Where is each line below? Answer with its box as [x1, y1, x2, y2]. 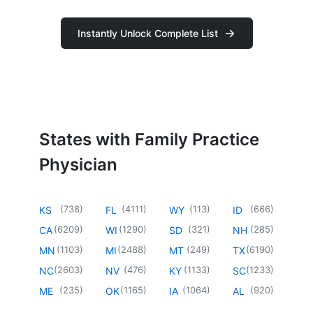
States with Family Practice [39, 129, 259, 150]
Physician [39, 154, 117, 175]
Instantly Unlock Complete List [77, 27, 218, 39]
